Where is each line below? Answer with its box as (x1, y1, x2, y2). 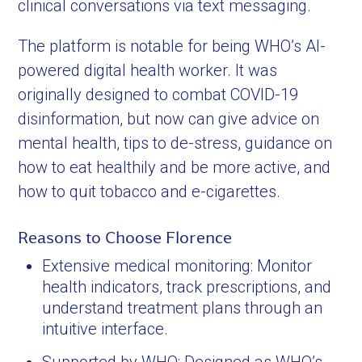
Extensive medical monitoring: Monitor (42, 256, 313, 276)
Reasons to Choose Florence (18, 229, 233, 246)
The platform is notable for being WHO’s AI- (18, 36, 326, 56)
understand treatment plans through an (42, 298, 323, 318)
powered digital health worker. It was (18, 61, 278, 80)
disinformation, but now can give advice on (18, 109, 320, 128)
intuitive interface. (42, 319, 169, 339)
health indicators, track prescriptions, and (42, 277, 332, 297)
